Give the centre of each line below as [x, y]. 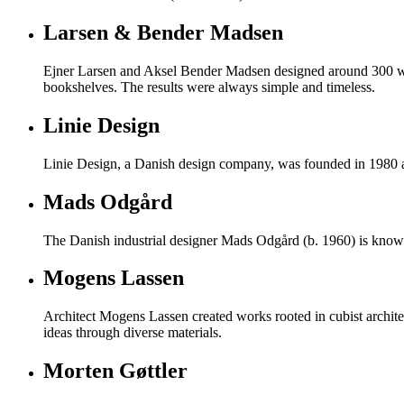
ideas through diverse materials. [133, 333]
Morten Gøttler [115, 371]
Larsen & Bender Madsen [163, 32]
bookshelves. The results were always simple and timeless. [209, 87]
